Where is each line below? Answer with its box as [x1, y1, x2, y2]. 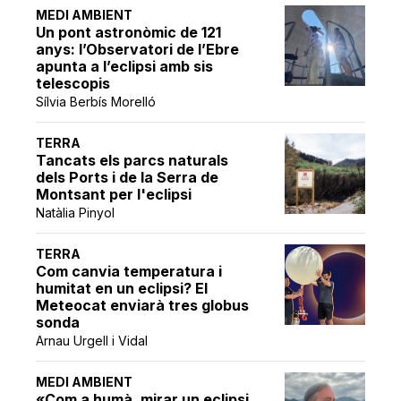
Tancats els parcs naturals [36, 150, 229, 169]
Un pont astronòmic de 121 [36, 22, 222, 41]
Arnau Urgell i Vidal [36, 332, 149, 348]
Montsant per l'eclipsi [36, 184, 192, 203]
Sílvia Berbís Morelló [36, 93, 157, 109]
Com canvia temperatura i [36, 261, 223, 280]
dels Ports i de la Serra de [36, 167, 219, 186]
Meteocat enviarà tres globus [36, 295, 250, 314]
